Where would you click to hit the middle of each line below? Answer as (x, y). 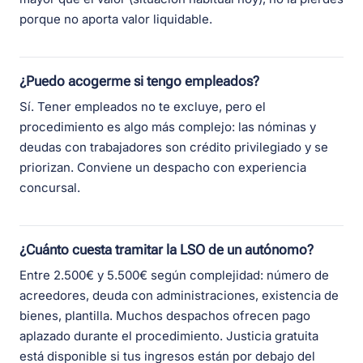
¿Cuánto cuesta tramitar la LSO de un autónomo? (167, 250)
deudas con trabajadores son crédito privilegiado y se (174, 147)
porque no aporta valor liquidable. (116, 19)
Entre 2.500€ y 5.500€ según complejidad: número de (174, 275)
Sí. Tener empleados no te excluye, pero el (143, 107)
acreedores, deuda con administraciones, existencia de (179, 296)
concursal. (50, 188)
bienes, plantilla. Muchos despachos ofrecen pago (165, 316)
